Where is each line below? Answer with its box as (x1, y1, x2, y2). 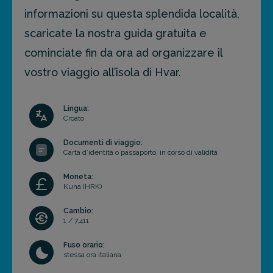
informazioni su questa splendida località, (24, 7, 239, 21)
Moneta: (63, 172, 93, 182)
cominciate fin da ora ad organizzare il (24, 46, 222, 60)
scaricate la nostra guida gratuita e (24, 27, 207, 40)
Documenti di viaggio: (63, 138, 143, 147)
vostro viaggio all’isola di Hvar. (24, 66, 181, 79)
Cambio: (63, 207, 93, 216)
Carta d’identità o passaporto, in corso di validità (63, 148, 218, 157)
